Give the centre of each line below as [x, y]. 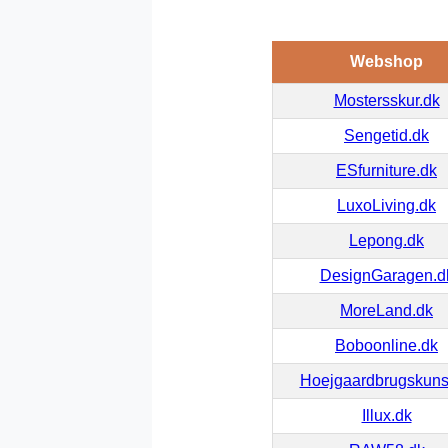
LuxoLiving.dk [386, 205]
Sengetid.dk [386, 135]
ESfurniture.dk [386, 170]
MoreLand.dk [386, 310]
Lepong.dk [386, 240]
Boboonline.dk [386, 345]
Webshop [386, 61]
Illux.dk [386, 415]
